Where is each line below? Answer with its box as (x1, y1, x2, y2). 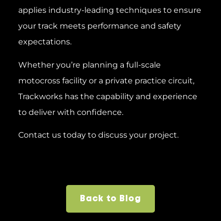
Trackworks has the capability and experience (18, 91, 197, 101)
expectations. (18, 37, 72, 47)
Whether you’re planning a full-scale (18, 60, 161, 70)
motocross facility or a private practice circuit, (18, 75, 194, 85)
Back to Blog (80, 195, 141, 203)
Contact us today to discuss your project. (18, 130, 179, 140)
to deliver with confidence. (18, 107, 123, 117)
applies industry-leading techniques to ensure (18, 5, 201, 15)
